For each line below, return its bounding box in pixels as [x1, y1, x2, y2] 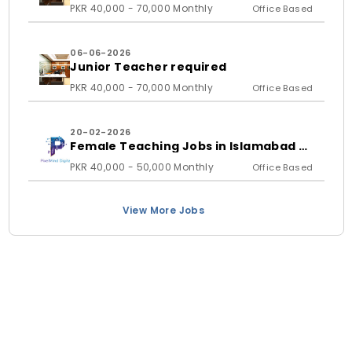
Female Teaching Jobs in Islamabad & [70, 138, 309, 154]
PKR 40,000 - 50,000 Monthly [70, 160, 214, 174]
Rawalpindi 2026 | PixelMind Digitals [70, 151, 291, 167]
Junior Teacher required [70, 59, 227, 75]
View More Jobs [122, 203, 205, 217]
